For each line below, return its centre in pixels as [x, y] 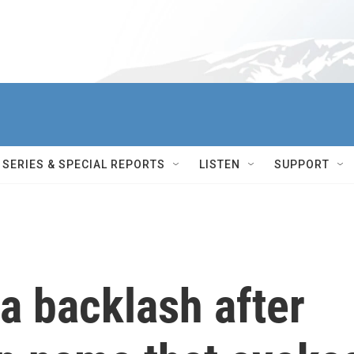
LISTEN [220, 164]
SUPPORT [302, 164]
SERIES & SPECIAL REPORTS [84, 164]
